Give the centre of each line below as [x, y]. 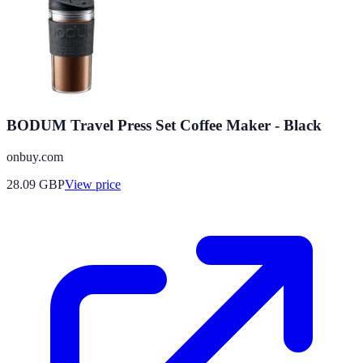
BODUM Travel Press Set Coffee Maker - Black [164, 126]
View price [93, 185]
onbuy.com [35, 157]
